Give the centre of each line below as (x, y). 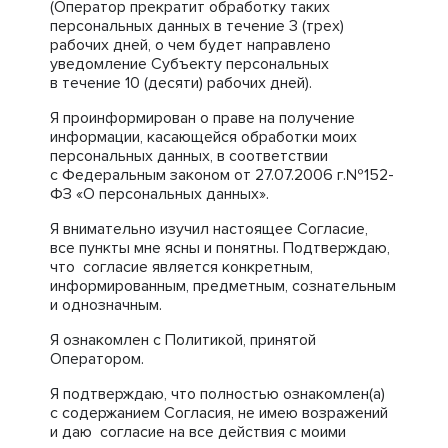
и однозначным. (106, 305)
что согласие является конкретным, (181, 267)
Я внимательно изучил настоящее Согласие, (209, 229)
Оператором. (97, 359)
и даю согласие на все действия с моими (198, 432)
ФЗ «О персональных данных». (159, 194)
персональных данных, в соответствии (189, 156)
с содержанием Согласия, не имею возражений (219, 413)
